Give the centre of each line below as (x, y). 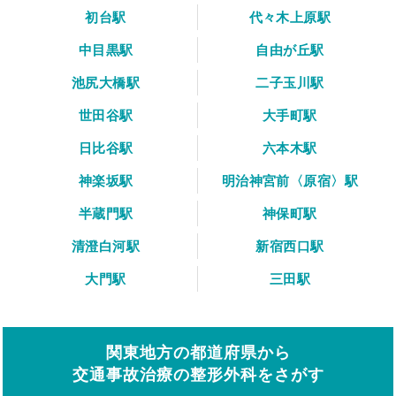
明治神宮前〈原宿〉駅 (290, 180)
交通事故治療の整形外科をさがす (198, 374)
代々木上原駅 (290, 17)
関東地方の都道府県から (198, 352)
